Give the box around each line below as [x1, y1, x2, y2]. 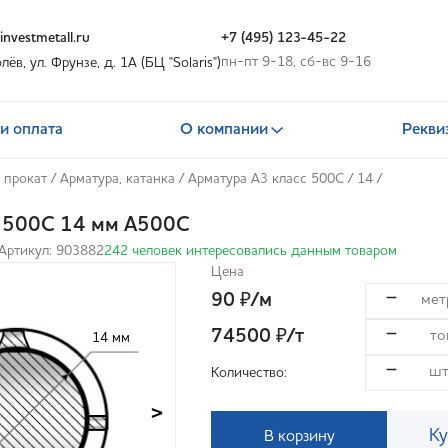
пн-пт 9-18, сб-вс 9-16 [220, 55, 371, 69]
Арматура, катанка [60, 172, 175, 186]
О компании [179, 122, 268, 138]
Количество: [211, 365, 287, 380]
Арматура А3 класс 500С [188, 172, 344, 186]
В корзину [263, 428, 335, 445]
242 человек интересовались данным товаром [104, 244, 397, 258]
